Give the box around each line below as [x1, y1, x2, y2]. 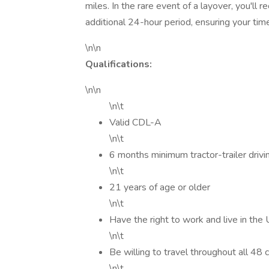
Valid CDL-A [109, 116, 162, 129]
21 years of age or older [109, 181, 213, 194]
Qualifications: [85, 58, 152, 71]
